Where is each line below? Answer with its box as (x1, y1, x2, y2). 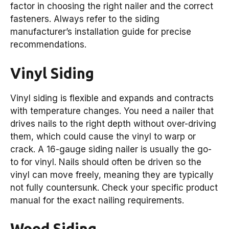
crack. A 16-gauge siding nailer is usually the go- (10, 144, 212, 154)
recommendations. (10, 39, 86, 50)
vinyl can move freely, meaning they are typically (10, 169, 214, 180)
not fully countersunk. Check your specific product (10, 182, 218, 193)
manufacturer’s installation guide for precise (10, 27, 191, 37)
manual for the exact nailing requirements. (10, 195, 184, 205)
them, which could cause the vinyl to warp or (10, 131, 196, 142)
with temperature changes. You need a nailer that (10, 105, 214, 116)
